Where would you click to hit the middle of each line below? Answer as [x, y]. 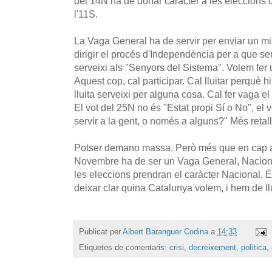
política [254, 248]
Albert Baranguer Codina [165, 231]
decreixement [212, 248]
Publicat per [101, 231]
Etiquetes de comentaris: [124, 248]
